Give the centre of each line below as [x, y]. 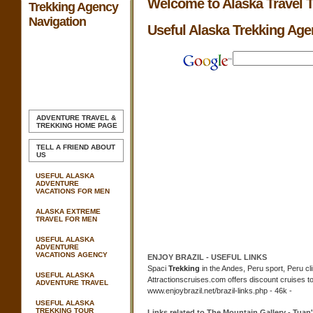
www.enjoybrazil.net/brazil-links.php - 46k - [220, 291]
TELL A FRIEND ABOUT [76, 147]
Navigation [57, 22]
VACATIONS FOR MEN [73, 191]
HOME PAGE [95, 125]
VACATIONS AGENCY [72, 255]
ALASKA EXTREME [68, 211]
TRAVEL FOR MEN [66, 219]
